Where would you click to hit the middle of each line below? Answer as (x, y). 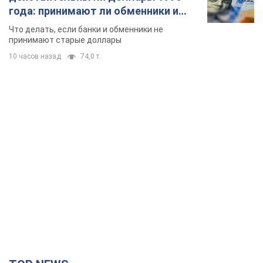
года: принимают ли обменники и (94, 11)
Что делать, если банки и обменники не (86, 30)
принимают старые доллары (65, 40)
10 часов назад (35, 57)
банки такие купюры (61, 25)
